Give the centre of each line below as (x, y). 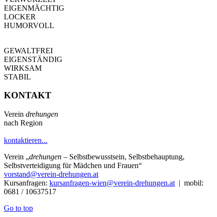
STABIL (17, 77)
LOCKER (20, 16)
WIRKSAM (23, 68)
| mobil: (189, 183)
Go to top (18, 208)
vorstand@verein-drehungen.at (51, 174)
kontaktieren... (26, 140)
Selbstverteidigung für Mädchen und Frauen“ (73, 166)
